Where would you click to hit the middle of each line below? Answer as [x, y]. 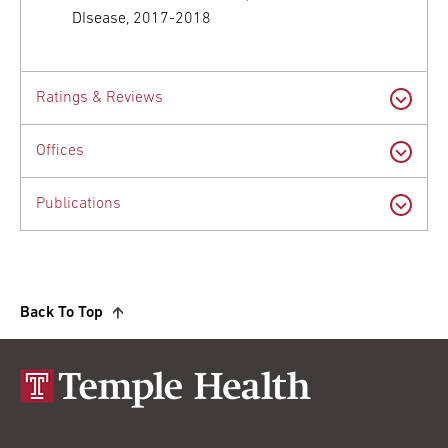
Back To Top [61, 313]
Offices [60, 151]
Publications [78, 204]
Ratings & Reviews [99, 98]
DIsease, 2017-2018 [142, 19]
